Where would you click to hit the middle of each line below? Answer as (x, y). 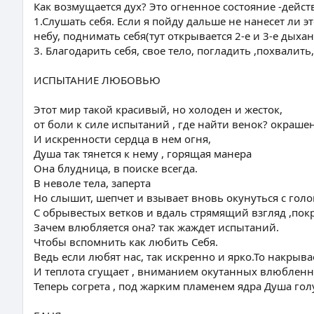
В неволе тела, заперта (92, 183)
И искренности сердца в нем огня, (122, 139)
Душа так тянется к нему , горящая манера (143, 153)
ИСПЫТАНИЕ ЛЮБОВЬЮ (97, 80)
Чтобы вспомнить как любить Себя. (126, 242)
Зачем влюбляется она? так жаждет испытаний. (156, 227)
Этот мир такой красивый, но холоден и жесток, (158, 109)
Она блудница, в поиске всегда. (116, 168)
